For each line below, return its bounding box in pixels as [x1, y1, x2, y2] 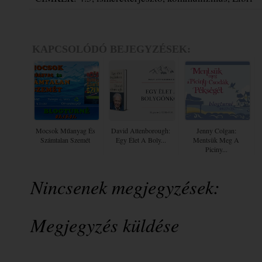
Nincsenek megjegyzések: [30, 174, 220, 199]
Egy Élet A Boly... [116, 135, 166, 145]
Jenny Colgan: [196, 126, 236, 136]
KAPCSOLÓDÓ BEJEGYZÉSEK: [32, 43, 191, 56]
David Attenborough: [111, 126, 171, 136]
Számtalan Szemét [40, 135, 91, 145]
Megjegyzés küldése [30, 212, 179, 238]
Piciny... [205, 144, 227, 154]
